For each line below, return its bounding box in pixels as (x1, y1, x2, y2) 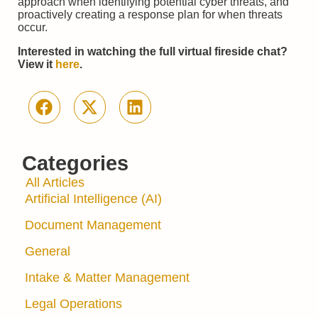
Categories (22, 151, 128, 175)
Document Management (25, 217, 161, 232)
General (25, 243, 70, 258)
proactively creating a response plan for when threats (18, 8, 283, 21)
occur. (18, 21, 48, 33)
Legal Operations (25, 296, 122, 311)
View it (18, 57, 55, 70)
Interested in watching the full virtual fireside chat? (18, 45, 287, 57)
